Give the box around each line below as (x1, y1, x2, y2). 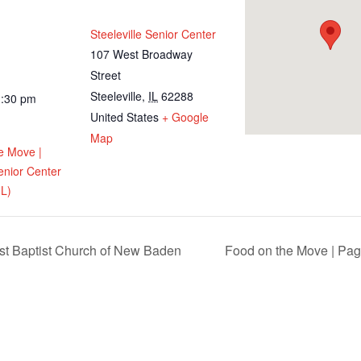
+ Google (162, 109, 209, 126)
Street (90, 67, 121, 84)
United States (90, 109, 159, 126)
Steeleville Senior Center (90, 26, 216, 43)
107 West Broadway (90, 46, 193, 63)
